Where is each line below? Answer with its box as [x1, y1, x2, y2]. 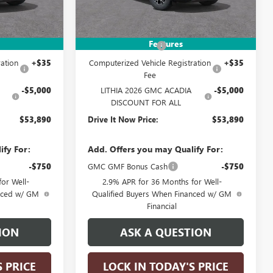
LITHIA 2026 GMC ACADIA [101, 84, 192, 95]
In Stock [97, 10, 122, 19]
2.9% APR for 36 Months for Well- [102, 175, 222, 186]
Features [149, 38, 183, 50]
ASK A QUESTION [120, 224, 211, 239]
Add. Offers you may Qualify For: [88, 143, 224, 155]
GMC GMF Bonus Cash [88, 160, 168, 171]
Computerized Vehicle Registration [88, 57, 211, 68]
